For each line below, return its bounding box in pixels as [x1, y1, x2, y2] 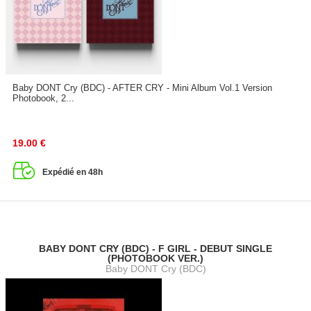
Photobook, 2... [12, 92, 74, 103]
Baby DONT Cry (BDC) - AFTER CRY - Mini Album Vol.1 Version [12, 82, 272, 93]
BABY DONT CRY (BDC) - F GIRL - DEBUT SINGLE [39, 243, 272, 255]
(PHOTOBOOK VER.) [108, 253, 203, 264]
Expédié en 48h [42, 167, 103, 177]
